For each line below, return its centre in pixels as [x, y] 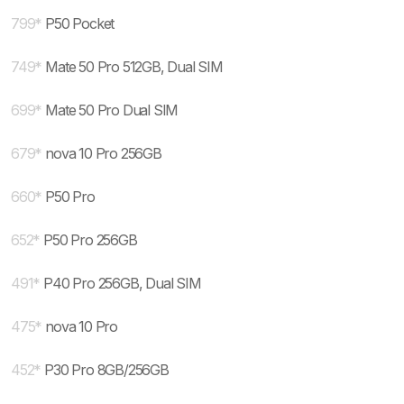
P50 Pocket [80, 23]
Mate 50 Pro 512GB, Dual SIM [134, 67]
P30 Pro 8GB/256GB [106, 370]
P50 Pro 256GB [90, 240]
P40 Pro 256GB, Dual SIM [122, 283]
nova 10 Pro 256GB [103, 153]
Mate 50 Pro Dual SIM [112, 110]
